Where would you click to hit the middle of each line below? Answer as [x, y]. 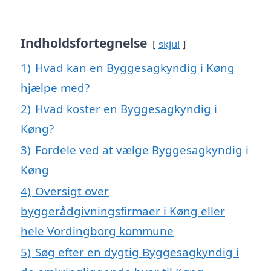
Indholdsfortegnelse [84, 43]
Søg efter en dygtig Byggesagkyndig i [137, 252]
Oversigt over [72, 191]
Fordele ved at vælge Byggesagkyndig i [142, 149]
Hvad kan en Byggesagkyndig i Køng [135, 67]
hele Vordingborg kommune [97, 230]
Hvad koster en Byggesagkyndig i [126, 108]
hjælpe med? [55, 87]
